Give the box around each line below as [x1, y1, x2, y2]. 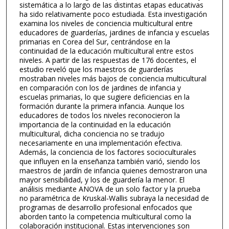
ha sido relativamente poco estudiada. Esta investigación [19, 9, 207, 19]
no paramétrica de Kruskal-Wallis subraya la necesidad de [19, 193, 209, 203]
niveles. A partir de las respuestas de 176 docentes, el [19, 55, 196, 65]
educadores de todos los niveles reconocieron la [19, 110, 180, 120]
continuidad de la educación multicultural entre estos [19, 45, 194, 56]
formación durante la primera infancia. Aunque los [19, 101, 185, 111]
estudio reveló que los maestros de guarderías [19, 64, 173, 74]
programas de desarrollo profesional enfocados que [19, 202, 192, 212]
